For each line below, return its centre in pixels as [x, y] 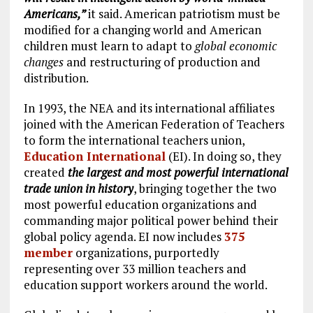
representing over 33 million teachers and [135, 268]
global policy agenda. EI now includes [124, 236]
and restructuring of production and [162, 61]
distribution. [56, 78]
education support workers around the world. [145, 284]
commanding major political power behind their [151, 220]
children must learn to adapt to [109, 45]
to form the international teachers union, [134, 140]
